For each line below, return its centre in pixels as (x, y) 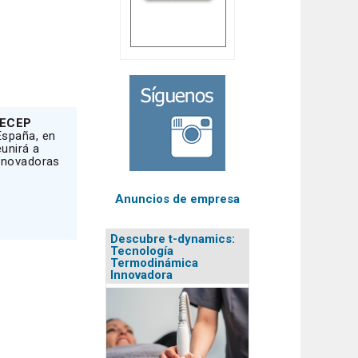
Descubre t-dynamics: (173, 239)
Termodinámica (154, 263)
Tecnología (142, 251)
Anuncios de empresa (177, 199)
